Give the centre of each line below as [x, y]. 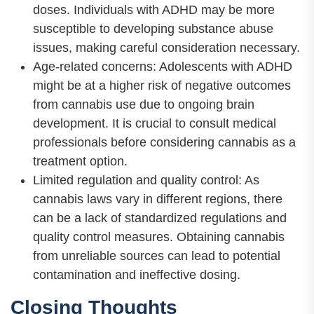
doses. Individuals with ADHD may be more [154, 10]
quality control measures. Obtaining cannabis [159, 237]
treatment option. [80, 162]
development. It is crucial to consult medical [155, 124]
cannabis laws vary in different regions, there [158, 199]
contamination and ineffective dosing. [137, 275]
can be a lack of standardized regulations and [160, 218]
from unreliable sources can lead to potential [157, 256]
